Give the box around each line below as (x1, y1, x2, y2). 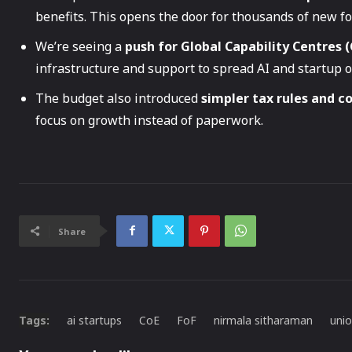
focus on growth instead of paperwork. (35, 111, 263, 129)
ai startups (67, 312, 122, 328)
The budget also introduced (35, 89, 201, 107)
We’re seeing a (35, 37, 125, 55)
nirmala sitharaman (214, 312, 313, 328)
